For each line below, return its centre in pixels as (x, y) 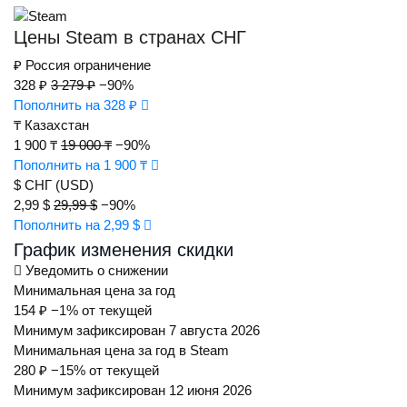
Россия (48, 65)
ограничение (112, 65)
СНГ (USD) (59, 185)
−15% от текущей (105, 371)
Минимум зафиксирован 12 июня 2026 (133, 391)
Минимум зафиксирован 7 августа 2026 (137, 331)
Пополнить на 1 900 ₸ (82, 165)
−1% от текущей (101, 311)
